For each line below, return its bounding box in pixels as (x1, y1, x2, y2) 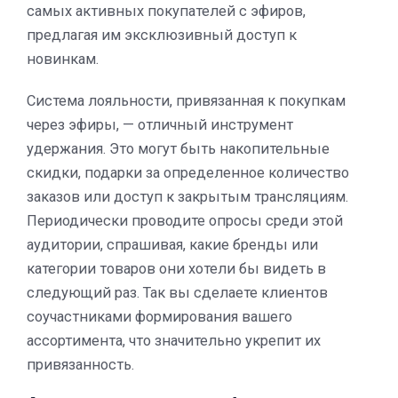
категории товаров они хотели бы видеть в (27, 259, 326, 277)
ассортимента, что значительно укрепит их (27, 331, 321, 349)
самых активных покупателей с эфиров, (27, 2, 306, 20)
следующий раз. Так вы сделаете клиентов (27, 283, 328, 301)
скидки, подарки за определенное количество (27, 163, 349, 181)
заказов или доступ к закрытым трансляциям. (27, 187, 348, 205)
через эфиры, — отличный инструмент (27, 115, 293, 133)
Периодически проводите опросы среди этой (27, 211, 343, 229)
